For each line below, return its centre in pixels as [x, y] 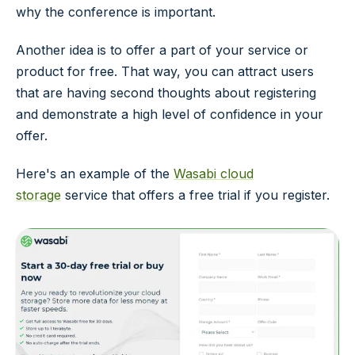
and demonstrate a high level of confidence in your [170, 114]
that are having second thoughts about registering [166, 92]
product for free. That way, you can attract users [165, 71]
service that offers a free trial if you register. [195, 195]
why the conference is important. [116, 11]
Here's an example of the [95, 173]
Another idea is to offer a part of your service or [162, 50]
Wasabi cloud [214, 173]
